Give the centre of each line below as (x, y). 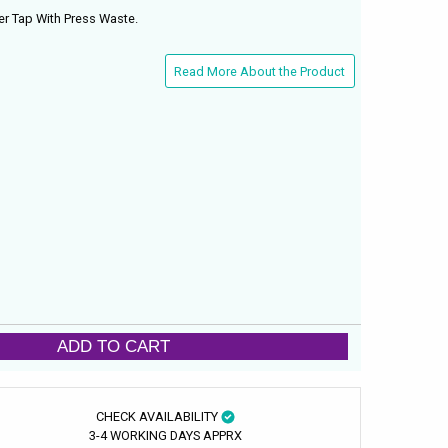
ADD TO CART (114, 346)
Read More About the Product (260, 71)
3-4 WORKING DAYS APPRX (165, 435)
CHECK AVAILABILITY (158, 416)
